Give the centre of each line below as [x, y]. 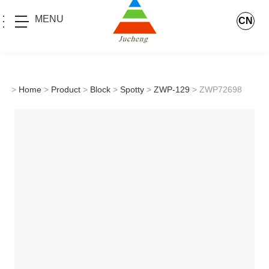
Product [66, 89]
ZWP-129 [172, 89]
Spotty [132, 89]
